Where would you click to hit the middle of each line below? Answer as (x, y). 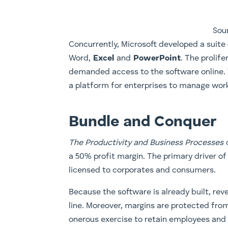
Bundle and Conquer (143, 122)
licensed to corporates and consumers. (142, 171)
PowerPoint (157, 59)
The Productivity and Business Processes (148, 143)
